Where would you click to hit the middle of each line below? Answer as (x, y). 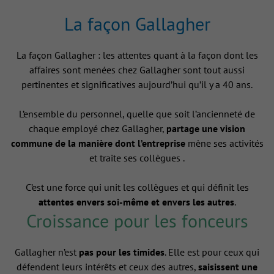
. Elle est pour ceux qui (212, 252)
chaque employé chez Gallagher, (98, 129)
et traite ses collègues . (137, 158)
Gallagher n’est (47, 252)
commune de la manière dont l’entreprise (98, 143)
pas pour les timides (122, 252)
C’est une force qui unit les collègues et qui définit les (137, 187)
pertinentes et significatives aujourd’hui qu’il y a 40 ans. (137, 85)
